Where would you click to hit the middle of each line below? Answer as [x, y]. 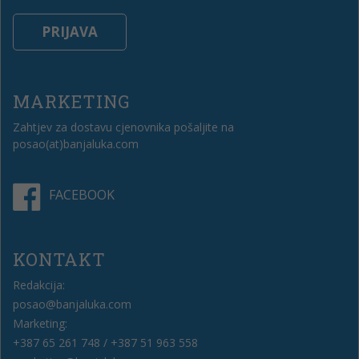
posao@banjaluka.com [72, 305]
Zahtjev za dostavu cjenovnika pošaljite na [123, 127]
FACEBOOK [82, 195]
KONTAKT [59, 260]
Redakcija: [39, 285]
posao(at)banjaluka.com [76, 144]
